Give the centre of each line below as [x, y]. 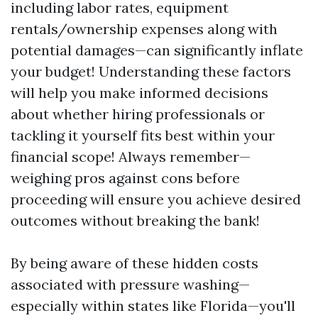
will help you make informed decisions [139, 93]
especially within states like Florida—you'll [153, 306]
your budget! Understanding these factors [151, 71]
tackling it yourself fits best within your [143, 135]
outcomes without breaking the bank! [135, 220]
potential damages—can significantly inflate [157, 50]
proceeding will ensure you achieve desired [156, 199]
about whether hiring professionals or [138, 114]
